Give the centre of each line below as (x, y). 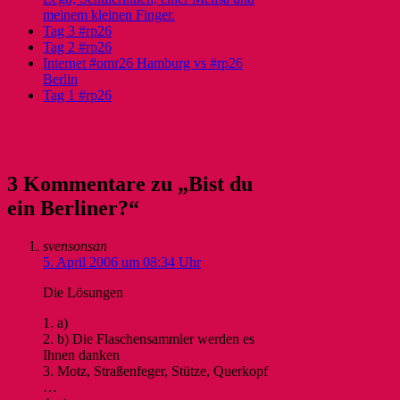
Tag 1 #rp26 (77, 95)
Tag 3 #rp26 (77, 30)
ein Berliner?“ (73, 208)
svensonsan (75, 246)
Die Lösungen (83, 292)
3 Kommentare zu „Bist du (130, 183)
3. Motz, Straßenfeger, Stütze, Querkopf (155, 371)
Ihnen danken (81, 354)
